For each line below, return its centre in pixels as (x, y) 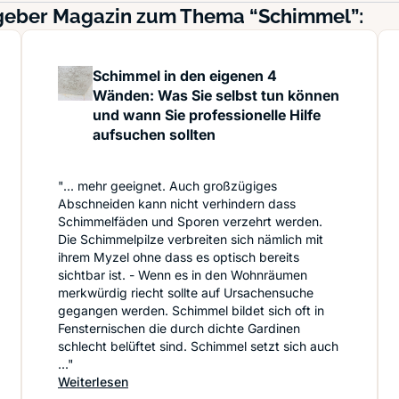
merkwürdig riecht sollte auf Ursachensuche (186, 293)
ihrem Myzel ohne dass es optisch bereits (179, 257)
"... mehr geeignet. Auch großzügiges (167, 186)
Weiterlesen (93, 382)
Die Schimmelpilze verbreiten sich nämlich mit (191, 239)
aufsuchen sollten (155, 134)
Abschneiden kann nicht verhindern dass (177, 204)
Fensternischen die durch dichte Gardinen (179, 328)
